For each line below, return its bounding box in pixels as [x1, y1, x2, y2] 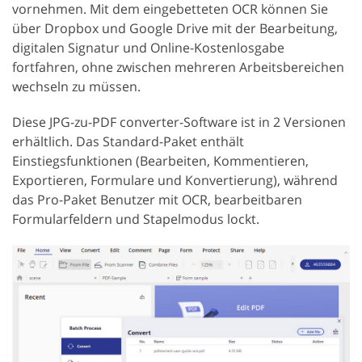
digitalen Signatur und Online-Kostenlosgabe [12, 38, 284, 57]
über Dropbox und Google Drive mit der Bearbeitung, [12, 19, 338, 37]
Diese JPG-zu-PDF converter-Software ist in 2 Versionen [12, 112, 346, 131]
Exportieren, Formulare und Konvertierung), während [12, 170, 338, 189]
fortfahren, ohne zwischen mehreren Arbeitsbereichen [12, 57, 344, 76]
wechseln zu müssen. [12, 77, 141, 95]
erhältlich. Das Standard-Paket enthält [12, 132, 244, 150]
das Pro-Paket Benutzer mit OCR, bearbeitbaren [12, 190, 302, 208]
